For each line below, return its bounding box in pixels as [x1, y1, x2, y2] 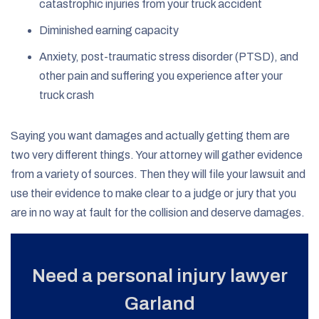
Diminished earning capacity [39, 23, 179, 36]
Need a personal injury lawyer [31, 265, 288, 286]
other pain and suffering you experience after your [39, 69, 283, 82]
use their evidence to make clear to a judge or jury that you [11, 187, 296, 199]
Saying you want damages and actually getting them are [11, 129, 290, 142]
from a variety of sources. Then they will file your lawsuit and [11, 167, 305, 180]
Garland [124, 293, 195, 313]
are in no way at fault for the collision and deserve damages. [11, 206, 305, 219]
